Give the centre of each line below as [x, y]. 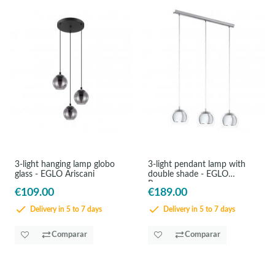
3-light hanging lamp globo [64, 165]
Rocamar [165, 184]
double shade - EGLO [188, 175]
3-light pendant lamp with [197, 165]
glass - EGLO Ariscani [54, 175]
